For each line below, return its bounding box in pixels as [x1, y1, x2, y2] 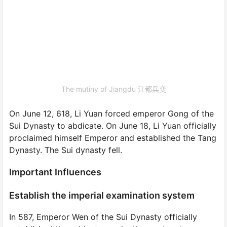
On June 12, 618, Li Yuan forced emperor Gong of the [9, 108, 214, 119]
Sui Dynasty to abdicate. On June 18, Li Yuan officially [9, 120, 216, 131]
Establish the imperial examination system [9, 190, 195, 201]
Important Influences [9, 166, 101, 177]
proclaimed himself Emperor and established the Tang [9, 132, 216, 143]
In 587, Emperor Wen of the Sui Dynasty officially [9, 211, 197, 222]
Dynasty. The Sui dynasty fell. [9, 144, 122, 155]
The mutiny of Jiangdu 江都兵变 [61, 84, 166, 93]
